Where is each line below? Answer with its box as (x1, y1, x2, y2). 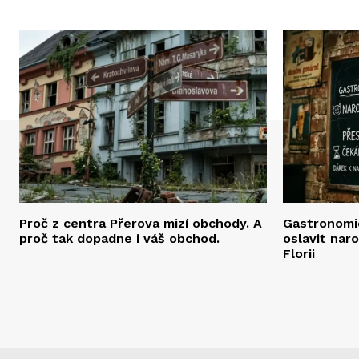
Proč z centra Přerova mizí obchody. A (19, 216, 262, 232)
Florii (283, 246, 315, 262)
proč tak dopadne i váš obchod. (19, 231, 220, 247)
